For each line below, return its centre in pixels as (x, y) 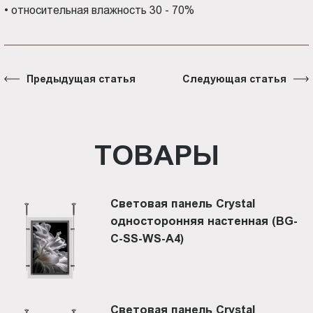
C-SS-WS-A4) (147, 238)
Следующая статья (234, 79)
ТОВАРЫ (156, 155)
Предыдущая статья (81, 79)
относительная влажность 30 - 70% (103, 10)
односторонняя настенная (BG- (204, 220)
